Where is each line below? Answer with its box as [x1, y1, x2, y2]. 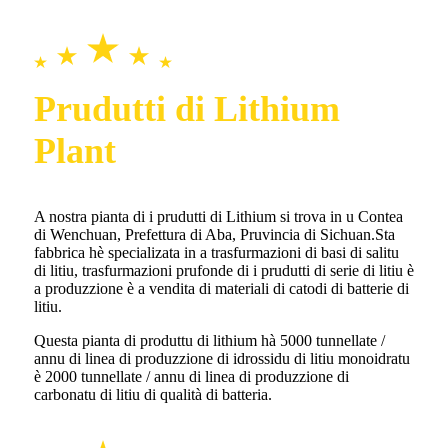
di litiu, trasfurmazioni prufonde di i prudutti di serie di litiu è [34, 262, 414, 280]
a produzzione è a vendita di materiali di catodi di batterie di [34, 280, 409, 298]
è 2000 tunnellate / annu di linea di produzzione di [34, 368, 349, 386]
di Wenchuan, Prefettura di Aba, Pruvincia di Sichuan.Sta [34, 226, 395, 244]
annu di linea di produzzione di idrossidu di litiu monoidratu [34, 350, 410, 368]
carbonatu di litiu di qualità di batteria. [34, 386, 272, 404]
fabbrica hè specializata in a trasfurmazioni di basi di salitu [34, 244, 399, 262]
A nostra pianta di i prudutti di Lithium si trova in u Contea [34, 208, 403, 226]
